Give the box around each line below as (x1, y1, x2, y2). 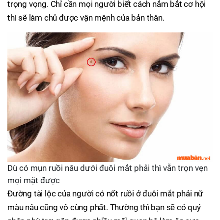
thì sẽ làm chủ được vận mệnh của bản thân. (7, 13, 165, 23)
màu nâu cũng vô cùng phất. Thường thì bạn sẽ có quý (7, 202, 201, 213)
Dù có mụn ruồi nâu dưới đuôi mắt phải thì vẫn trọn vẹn (7, 163, 208, 173)
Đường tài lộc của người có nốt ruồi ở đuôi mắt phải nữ (7, 189, 204, 199)
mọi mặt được (7, 175, 60, 186)
